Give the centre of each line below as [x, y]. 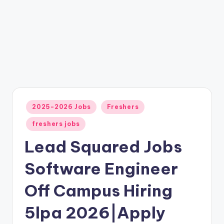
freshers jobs [56, 124]
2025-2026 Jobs [61, 107]
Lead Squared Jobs [103, 147]
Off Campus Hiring [98, 191]
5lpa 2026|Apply [95, 213]
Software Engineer [101, 169]
